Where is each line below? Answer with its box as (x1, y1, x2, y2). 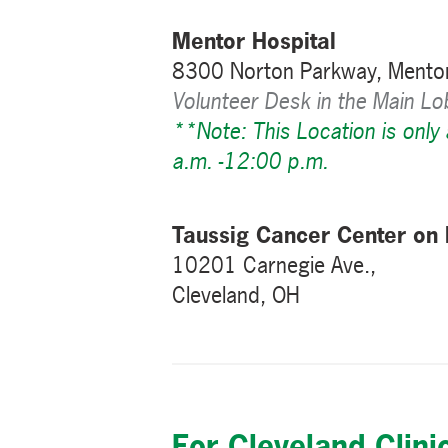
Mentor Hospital (172, 25, 336, 56)
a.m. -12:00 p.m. (172, 145, 328, 176)
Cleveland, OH (172, 279, 300, 310)
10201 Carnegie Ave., (172, 249, 376, 280)
